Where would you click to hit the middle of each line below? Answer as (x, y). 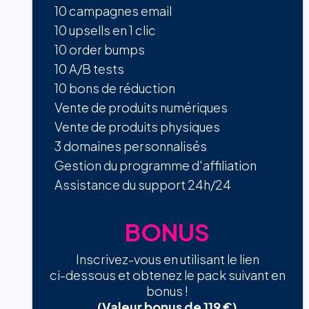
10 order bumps (100, 50)
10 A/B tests (89, 69)
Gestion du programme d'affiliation (156, 166)
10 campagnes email (113, 11)
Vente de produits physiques (137, 127)
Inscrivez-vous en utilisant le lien (167, 259)
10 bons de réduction (115, 88)
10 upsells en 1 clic (105, 30)
